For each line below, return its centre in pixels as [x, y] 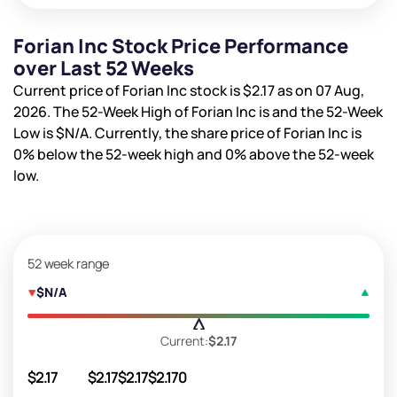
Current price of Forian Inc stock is [128, 90]
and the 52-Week [327, 111]
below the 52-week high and [130, 154]
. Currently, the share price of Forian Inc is [225, 132]
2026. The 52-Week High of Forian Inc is [143, 111]
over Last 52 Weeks [104, 68]
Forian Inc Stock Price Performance [181, 46]
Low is [35, 132]
